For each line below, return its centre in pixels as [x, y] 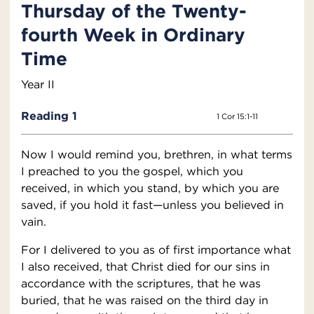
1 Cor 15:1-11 [237, 117]
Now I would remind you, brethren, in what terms [157, 155]
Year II [38, 84]
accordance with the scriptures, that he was [141, 284]
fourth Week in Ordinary [133, 35]
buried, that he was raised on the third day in [145, 300]
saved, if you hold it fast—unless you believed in [152, 205]
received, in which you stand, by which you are [150, 188]
